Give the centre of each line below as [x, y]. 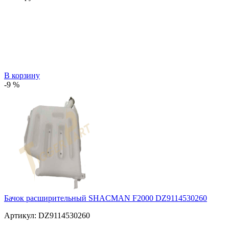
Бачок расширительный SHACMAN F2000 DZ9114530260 [106, 198]
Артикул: [20, 215]
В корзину [22, 75]
